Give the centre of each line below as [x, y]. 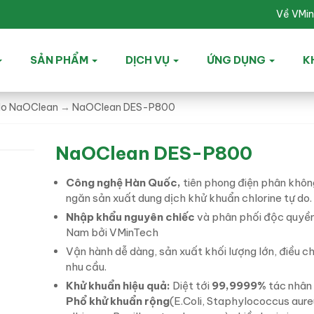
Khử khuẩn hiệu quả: [118, 286]
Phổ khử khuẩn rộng [118, 301]
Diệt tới [191, 286]
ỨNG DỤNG [237, 60]
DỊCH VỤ [148, 60]
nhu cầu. [86, 267]
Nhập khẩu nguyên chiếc [131, 217]
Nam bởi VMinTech [112, 233]
